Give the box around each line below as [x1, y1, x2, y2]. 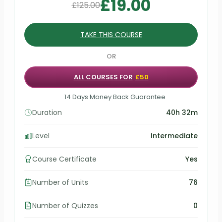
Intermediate [151, 130, 198, 141]
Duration [32, 107, 62, 117]
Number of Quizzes [32, 200, 98, 211]
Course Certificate [32, 154, 97, 164]
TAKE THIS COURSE [80, 29, 142, 40]
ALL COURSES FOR [73, 72, 133, 82]
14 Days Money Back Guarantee [64, 92, 166, 102]
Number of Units [32, 177, 88, 187]
